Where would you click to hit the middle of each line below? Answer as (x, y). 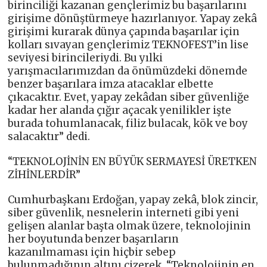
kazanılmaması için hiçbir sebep (92, 252)
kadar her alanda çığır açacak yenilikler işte (120, 110)
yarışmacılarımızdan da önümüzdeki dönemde (128, 71)
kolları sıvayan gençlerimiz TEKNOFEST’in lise (128, 44)
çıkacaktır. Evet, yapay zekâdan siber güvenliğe (129, 97)
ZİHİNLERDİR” (44, 174)
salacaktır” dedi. (49, 136)
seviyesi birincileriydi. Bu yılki (86, 58)
